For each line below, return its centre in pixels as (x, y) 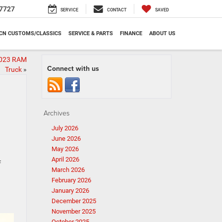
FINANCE (131, 34)
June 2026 (66, 139)
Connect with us (73, 68)
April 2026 (65, 159)
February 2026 (71, 180)
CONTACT (117, 10)
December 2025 (74, 201)
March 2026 (68, 170)
